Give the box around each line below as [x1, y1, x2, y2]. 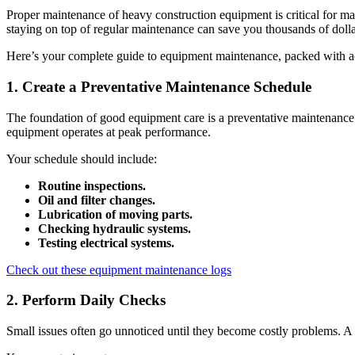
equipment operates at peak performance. [6, 124, 211, 139]
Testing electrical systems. [38, 235, 174, 250]
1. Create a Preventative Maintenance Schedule [6, 78, 311, 95]
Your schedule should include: [6, 151, 157, 166]
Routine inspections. [38, 178, 146, 193]
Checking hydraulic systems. [38, 221, 191, 235]
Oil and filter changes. [38, 193, 155, 207]
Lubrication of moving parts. [38, 207, 193, 221]
